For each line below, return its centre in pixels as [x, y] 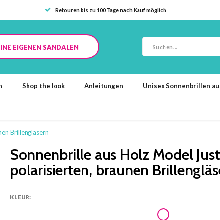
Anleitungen [104, 86]
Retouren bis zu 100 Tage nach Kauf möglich [111, 10]
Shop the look [43, 86]
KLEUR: [20, 197]
